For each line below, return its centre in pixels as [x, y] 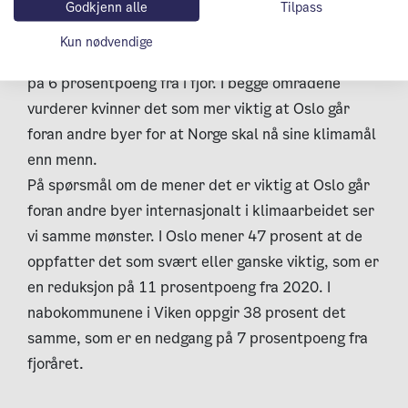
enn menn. [62, 160]
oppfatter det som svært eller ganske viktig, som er [203, 262]
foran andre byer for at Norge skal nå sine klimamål [202, 135]
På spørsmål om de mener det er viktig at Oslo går [199, 186]
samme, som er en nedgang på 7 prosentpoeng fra [198, 339]
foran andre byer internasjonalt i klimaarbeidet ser [201, 211]
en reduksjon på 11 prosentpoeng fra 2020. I [179, 288]
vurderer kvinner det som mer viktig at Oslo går [189, 109]
